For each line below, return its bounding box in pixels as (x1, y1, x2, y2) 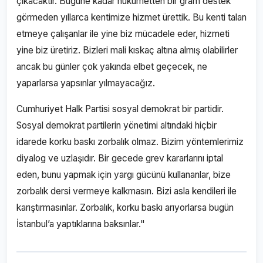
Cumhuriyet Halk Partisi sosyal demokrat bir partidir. (16, 103, 224, 114)
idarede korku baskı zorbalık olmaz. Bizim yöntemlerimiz (16, 136, 244, 147)
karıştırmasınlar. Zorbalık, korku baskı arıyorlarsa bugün (16, 202, 234, 213)
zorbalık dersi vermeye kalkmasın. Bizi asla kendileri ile (16, 186, 237, 197)
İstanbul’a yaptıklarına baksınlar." (16, 218, 145, 230)
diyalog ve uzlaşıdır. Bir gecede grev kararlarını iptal (16, 153, 223, 164)
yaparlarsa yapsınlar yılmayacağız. (16, 77, 155, 89)
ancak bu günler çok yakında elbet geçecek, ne (16, 61, 207, 72)
